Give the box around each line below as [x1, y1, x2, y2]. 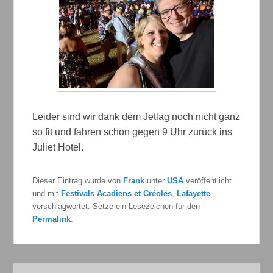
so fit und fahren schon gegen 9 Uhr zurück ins [32, 127, 233, 138]
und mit [32, 189, 62, 199]
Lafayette [177, 189, 211, 199]
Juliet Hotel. [32, 142, 84, 153]
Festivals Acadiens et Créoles [61, 189, 172, 199]
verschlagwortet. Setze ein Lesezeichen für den [32, 202, 200, 211]
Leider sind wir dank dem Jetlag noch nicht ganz [32, 112, 241, 122]
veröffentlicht [183, 176, 232, 186]
